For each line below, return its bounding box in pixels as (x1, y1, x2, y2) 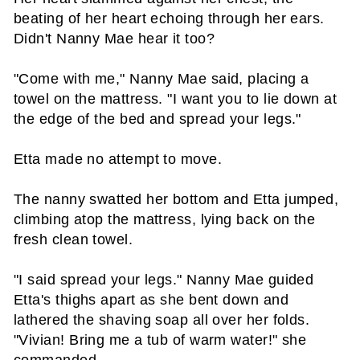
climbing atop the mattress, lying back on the (14, 211, 316, 227)
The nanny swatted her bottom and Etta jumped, (14, 191, 339, 207)
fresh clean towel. (14, 231, 133, 247)
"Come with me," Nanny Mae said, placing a (14, 71, 309, 87)
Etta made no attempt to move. (14, 151, 223, 167)
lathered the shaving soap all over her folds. (14, 312, 310, 328)
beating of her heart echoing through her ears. (14, 10, 325, 27)
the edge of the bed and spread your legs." (14, 111, 301, 127)
